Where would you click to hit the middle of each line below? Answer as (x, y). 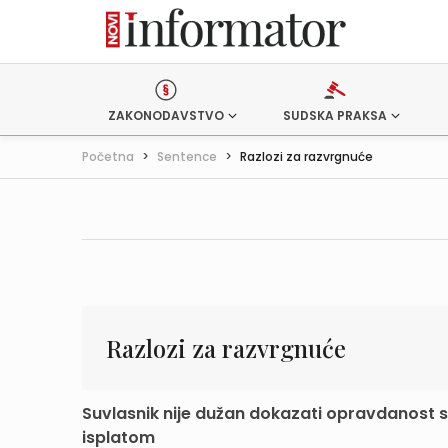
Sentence (187, 156)
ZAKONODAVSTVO (166, 115)
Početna (108, 156)
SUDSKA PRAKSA (334, 115)
